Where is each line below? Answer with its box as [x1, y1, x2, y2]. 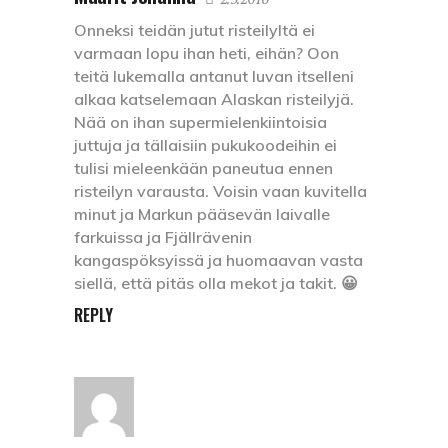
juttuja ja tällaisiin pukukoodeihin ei [74, 135, 337, 156]
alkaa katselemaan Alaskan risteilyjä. [74, 89, 354, 110]
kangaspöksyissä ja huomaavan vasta [74, 250, 363, 271]
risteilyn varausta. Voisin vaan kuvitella [74, 181, 367, 202]
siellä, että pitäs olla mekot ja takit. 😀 [74, 273, 358, 294]
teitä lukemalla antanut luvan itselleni [74, 66, 354, 87]
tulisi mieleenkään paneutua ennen [74, 158, 333, 179]
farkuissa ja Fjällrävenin [74, 227, 252, 248]
